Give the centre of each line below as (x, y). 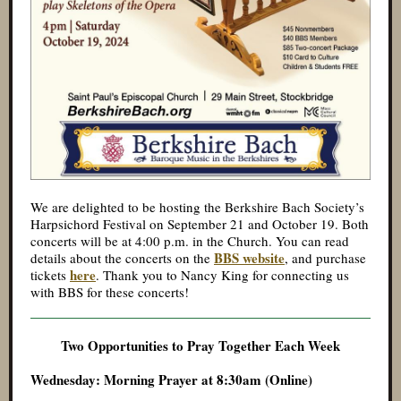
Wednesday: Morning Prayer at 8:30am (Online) (171, 380)
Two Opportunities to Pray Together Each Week (200, 346)
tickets (50, 275)
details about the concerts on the (122, 258)
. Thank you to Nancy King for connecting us (222, 275)
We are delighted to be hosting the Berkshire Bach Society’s (197, 207)
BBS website (249, 258)
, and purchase (325, 258)
